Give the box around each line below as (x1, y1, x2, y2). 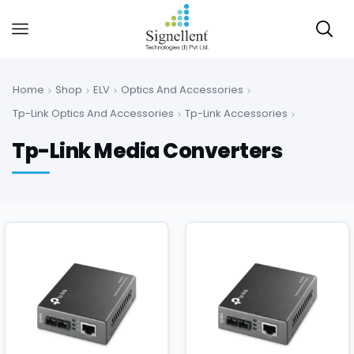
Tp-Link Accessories (185, 105, 288, 121)
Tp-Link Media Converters (12, 136, 282, 165)
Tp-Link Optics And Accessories (13, 105, 174, 121)
